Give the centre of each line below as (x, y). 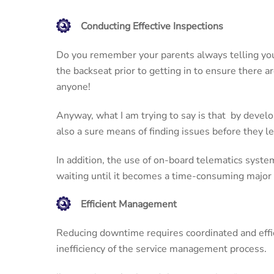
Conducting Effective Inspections (152, 27)
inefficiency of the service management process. (161, 249)
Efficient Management (129, 205)
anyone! (73, 87)
